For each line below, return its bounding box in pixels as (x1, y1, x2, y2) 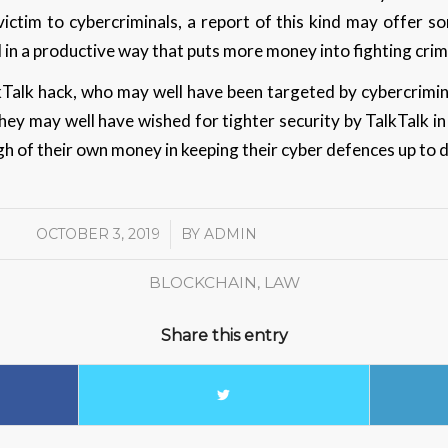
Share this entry (160, 326, 288, 345)
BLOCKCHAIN (148, 273, 257, 292)
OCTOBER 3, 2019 (36, 225, 161, 243)
